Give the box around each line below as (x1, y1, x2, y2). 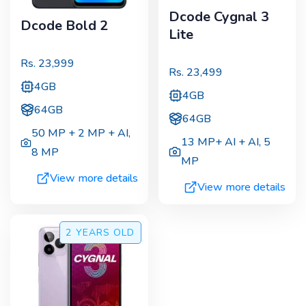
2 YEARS (66, 226, 111, 240)
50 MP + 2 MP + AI (31, 126, 129, 141)
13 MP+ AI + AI (181, 135, 260, 150)
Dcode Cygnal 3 (168, 7, 269, 26)
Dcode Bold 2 (20, 16, 108, 35)
